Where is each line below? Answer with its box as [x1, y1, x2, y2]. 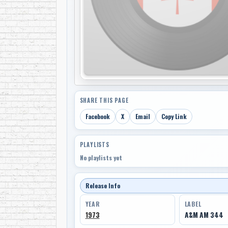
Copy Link [161, 112, 187, 121]
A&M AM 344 [184, 210, 223, 220]
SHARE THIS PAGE [79, 96, 129, 105]
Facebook [85, 112, 110, 121]
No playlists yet [79, 153, 122, 162]
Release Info [85, 181, 120, 190]
